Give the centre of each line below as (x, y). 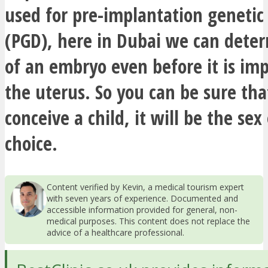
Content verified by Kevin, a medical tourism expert (145, 187)
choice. (31, 143)
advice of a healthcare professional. (115, 232)
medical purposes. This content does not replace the (148, 221)
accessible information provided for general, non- (142, 209)
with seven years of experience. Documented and (142, 198)
